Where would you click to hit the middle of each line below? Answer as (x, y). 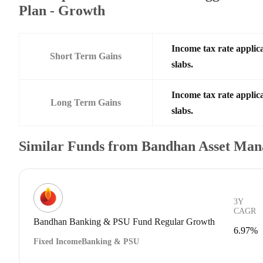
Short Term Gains (86, 56)
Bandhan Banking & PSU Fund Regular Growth (124, 221)
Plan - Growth (62, 10)
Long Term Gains (86, 102)
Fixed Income (58, 241)
